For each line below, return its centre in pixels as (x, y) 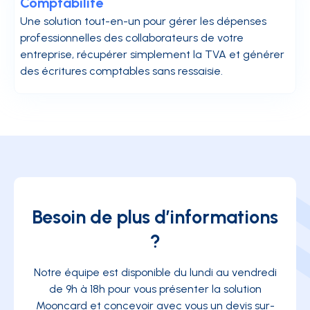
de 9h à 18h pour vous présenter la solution (155, 289)
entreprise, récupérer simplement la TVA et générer (152, 54)
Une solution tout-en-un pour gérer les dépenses (143, 21)
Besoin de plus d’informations (155, 217)
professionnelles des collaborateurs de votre (132, 37)
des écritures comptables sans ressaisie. (121, 71)
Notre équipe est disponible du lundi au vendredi (155, 272)
